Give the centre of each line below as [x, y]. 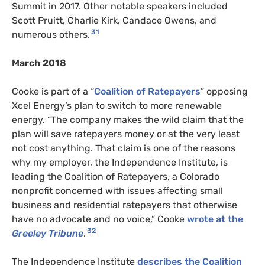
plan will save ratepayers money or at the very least [126, 134]
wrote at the [215, 219]
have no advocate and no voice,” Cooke [99, 219]
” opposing [224, 92]
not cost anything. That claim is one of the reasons [124, 148]
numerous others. [51, 35]
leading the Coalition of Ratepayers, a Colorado [116, 177]
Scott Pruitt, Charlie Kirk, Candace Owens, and [114, 21]
